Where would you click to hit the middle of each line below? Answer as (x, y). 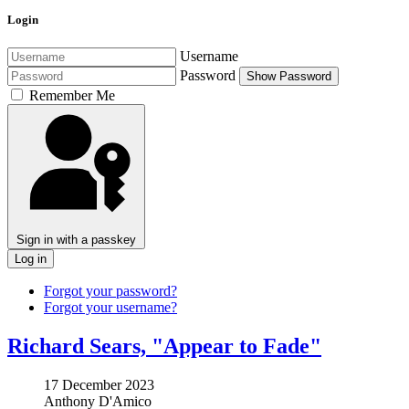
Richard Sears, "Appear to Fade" (164, 346)
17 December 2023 (99, 385)
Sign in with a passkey (76, 240)
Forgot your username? (110, 308)
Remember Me (72, 96)
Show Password (289, 77)
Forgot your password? (110, 291)
